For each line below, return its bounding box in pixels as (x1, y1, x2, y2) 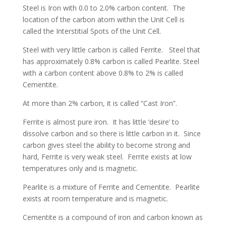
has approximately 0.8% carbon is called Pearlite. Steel (22, 56, 199, 66)
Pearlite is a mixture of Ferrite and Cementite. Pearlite (22, 182, 200, 192)
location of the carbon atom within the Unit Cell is (22, 15, 185, 24)
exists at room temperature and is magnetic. (22, 194, 168, 203)
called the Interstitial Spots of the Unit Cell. (22, 26, 161, 36)
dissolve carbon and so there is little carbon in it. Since (22, 129, 201, 138)
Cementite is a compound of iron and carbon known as (22, 212, 203, 222)
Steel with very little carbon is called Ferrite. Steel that (22, 45, 200, 54)
